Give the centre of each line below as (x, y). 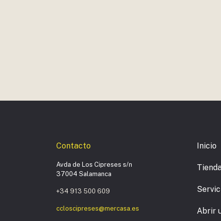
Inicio (207, 146)
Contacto (74, 146)
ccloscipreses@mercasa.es (98, 208)
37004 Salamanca (84, 174)
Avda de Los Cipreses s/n (94, 164)
